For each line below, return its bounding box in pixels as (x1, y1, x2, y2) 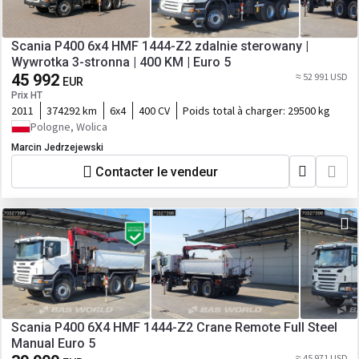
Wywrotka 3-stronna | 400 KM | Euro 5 (11, 54, 231, 70)
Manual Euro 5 (11, 336, 95, 351)
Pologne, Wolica (30, 119, 107, 134)
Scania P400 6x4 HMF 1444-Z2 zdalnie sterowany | (11, 38, 309, 54)
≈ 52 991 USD (296, 71, 348, 83)
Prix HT (11, 90, 42, 101)
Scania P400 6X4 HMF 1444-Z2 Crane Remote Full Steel (11, 320, 337, 335)
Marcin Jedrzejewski (11, 142, 103, 153)
